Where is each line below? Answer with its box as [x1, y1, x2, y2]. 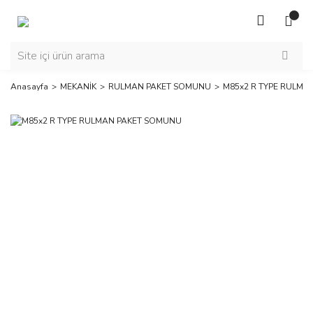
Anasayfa [10, 81, 48, 92]
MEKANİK [60, 81, 96, 92]
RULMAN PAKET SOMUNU [108, 81, 211, 92]
